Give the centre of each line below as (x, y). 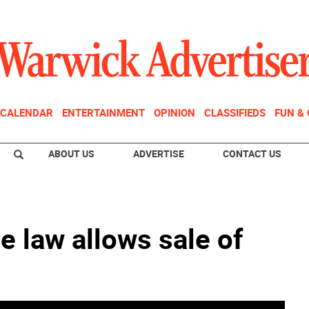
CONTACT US (252, 153)
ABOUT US (71, 153)
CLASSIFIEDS (235, 112)
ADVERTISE (159, 153)
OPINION (175, 112)
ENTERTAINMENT (103, 112)
